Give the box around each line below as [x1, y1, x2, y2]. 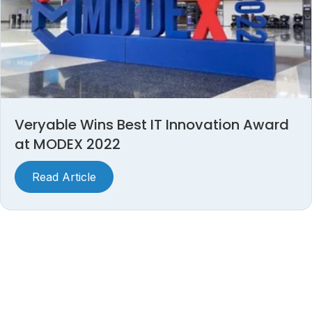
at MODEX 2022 [15, 134, 120, 154]
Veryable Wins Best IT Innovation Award [15, 114, 289, 134]
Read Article [32, 169, 96, 184]
